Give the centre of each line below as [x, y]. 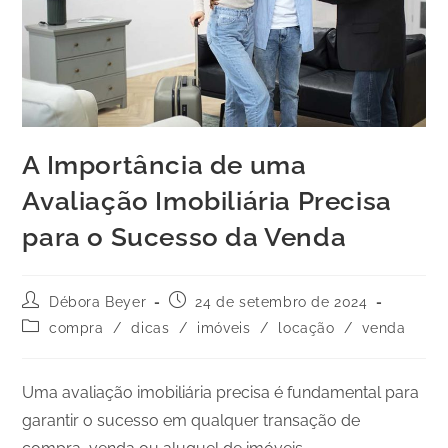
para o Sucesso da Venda [184, 236]
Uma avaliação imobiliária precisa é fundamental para [221, 392]
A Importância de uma [164, 164]
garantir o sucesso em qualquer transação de [191, 420]
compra [76, 327]
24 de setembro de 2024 [281, 301]
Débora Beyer [98, 301]
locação [306, 327]
